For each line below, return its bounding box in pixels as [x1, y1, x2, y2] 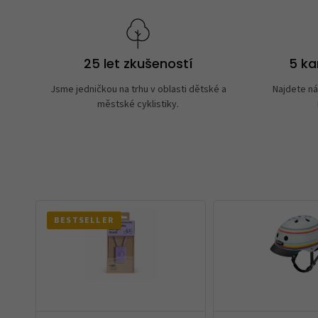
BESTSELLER [54, 214, 114, 226]
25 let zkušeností [83, 58, 193, 72]
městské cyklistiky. [97, 97, 180, 111]
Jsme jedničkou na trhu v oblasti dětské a [50, 82, 226, 97]
